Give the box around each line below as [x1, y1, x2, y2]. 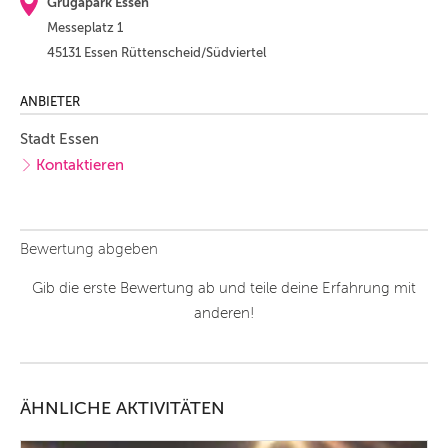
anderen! [194, 305, 254, 322]
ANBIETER [20, 93, 80, 109]
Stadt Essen [20, 130, 99, 147]
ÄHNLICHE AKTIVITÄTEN [20, 398, 225, 419]
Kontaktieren [36, 156, 124, 173]
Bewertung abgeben [20, 241, 158, 258]
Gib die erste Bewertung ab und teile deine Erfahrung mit [32, 280, 416, 297]
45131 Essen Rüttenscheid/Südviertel [47, 44, 266, 60]
